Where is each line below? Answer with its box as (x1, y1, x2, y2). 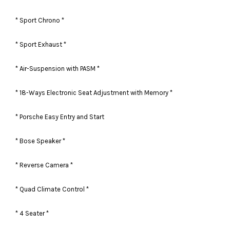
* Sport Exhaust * (15, 40, 66, 48)
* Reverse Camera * (15, 161, 73, 169)
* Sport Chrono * (15, 16, 64, 24)
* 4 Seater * (15, 209, 49, 217)
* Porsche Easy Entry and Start (15, 112, 106, 121)
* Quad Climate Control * (15, 185, 89, 193)
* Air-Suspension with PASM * (15, 64, 100, 72)
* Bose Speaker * (15, 137, 65, 145)
